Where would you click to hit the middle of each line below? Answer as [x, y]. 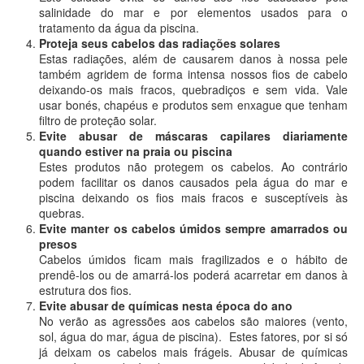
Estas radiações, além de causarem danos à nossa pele [193, 58]
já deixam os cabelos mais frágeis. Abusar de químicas [193, 352]
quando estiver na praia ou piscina [136, 151]
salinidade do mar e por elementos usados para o [193, 12]
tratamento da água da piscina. [119, 28]
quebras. [62, 213]
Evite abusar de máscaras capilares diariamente [193, 136]
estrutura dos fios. [85, 290]
